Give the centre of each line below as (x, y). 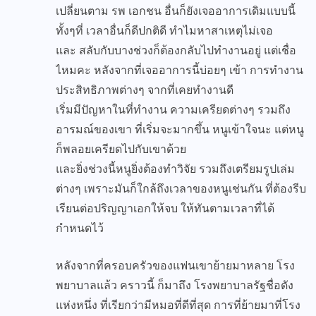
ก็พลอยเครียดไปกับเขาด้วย (121, 150)
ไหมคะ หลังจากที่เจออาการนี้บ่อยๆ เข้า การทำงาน (180, 71)
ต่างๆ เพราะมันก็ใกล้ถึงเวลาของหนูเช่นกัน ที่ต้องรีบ (181, 189)
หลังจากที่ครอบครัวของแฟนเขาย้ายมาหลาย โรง (175, 266)
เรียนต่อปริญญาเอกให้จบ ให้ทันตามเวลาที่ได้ (165, 209)
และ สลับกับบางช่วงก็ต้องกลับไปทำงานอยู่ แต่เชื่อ (176, 51)
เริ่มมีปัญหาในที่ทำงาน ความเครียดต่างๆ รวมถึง (173, 110)
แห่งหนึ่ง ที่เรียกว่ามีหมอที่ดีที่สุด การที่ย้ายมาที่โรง (178, 305)
